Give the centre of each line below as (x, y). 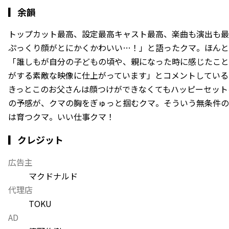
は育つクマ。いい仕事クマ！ (61, 116)
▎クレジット (36, 139)
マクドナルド (53, 176)
